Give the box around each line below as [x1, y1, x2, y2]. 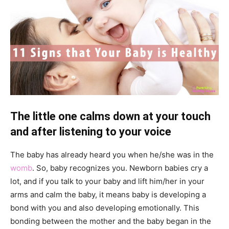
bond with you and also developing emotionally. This [10, 202, 199, 213]
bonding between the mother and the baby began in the [10, 216, 211, 226]
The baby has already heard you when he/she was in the [10, 149, 214, 159]
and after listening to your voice [10, 125, 171, 138]
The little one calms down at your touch [10, 109, 211, 123]
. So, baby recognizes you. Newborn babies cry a [32, 163, 208, 173]
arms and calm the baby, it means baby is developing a [10, 189, 206, 199]
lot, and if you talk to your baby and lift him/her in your [10, 176, 204, 186]
